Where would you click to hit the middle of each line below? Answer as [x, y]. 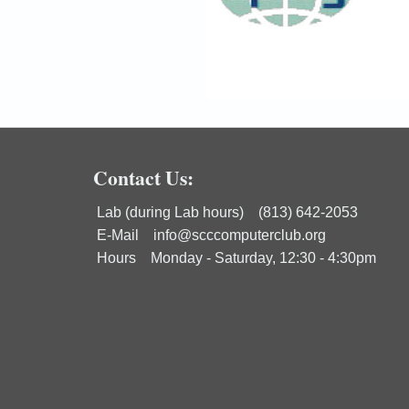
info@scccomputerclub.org [240, 235]
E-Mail [123, 235]
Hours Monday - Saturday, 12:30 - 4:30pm [235, 257]
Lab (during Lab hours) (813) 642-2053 [225, 212]
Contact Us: [143, 177]
